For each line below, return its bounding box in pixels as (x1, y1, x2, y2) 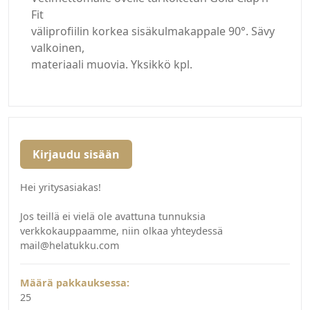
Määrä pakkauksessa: (20, 276, 129, 290)
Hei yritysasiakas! (20, 181, 101, 194)
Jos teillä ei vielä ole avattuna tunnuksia (20, 210, 206, 224)
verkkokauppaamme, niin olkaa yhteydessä (20, 224, 223, 238)
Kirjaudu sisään (33, 147, 120, 163)
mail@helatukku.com (20, 239, 119, 253)
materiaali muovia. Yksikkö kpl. (31, 57, 192, 73)
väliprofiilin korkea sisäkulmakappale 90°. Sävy (31, 24, 275, 39)
